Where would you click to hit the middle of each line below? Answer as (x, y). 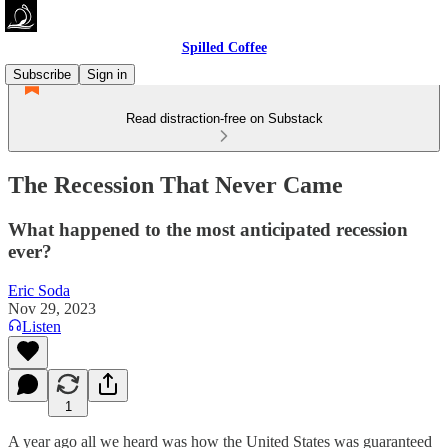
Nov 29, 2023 (52, 308)
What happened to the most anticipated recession (208, 229)
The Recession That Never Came (175, 184)
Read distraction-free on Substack (224, 118)
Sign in (107, 74)
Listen (41, 326)
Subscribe (42, 74)
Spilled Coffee (224, 47)
